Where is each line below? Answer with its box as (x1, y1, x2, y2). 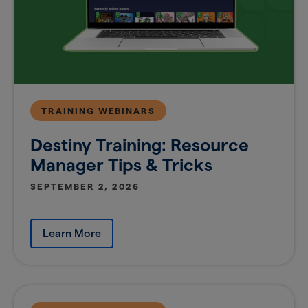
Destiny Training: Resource (30, 135, 249, 155)
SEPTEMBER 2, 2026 (30, 181, 140, 192)
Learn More (43, 228, 101, 240)
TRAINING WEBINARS (41, 106, 156, 116)
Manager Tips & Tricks (30, 155, 212, 175)
